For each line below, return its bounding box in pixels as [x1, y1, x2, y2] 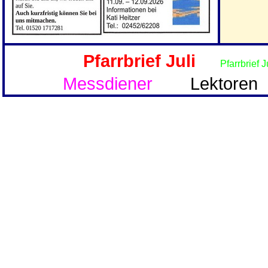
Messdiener [62, 74, 153, 93]
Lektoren [190, 74, 258, 93]
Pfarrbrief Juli [83, 51, 200, 71]
